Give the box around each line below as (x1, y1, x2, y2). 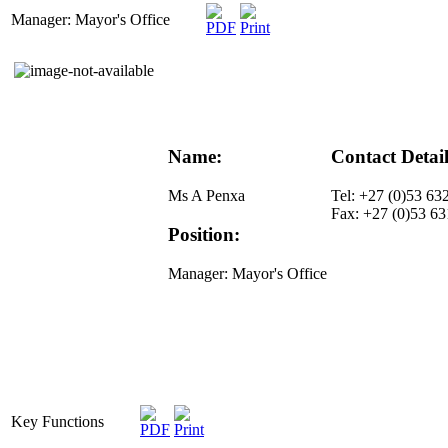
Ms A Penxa (168, 187, 245, 205)
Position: (168, 223, 240, 245)
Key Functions (11, 413, 104, 431)
